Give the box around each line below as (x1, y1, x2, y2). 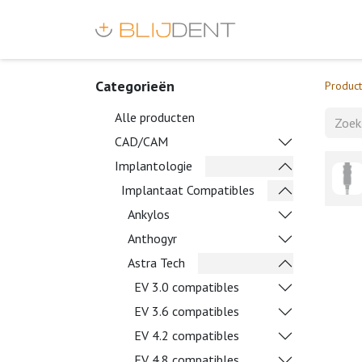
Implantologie (115, 158, 192, 174)
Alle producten (115, 109, 195, 125)
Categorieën (95, 77, 175, 95)
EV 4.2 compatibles (134, 327, 239, 343)
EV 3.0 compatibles (134, 279, 239, 295)
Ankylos (128, 206, 170, 222)
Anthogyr (128, 230, 177, 246)
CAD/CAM (115, 133, 168, 149)
